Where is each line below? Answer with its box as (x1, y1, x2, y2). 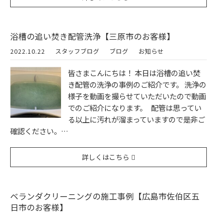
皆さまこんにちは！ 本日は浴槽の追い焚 (68, 67, 200, 78)
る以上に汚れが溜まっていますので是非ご (68, 114, 205, 125)
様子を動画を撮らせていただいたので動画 (68, 91, 206, 102)
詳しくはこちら (82, 152, 130, 162)
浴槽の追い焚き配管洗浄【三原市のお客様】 (10, 30, 175, 42)
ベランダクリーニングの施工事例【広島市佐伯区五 (10, 190, 200, 202)
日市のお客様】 (10, 201, 68, 213)
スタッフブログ (55, 46, 100, 56)
